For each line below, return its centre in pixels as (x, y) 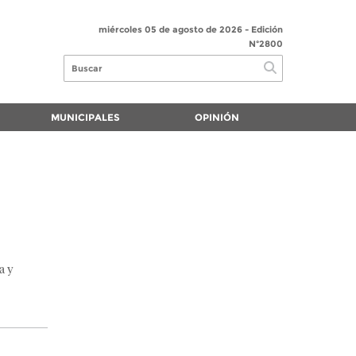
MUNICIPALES (85, 117)
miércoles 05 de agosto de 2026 (170, 29)
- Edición (263, 29)
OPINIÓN (217, 117)
